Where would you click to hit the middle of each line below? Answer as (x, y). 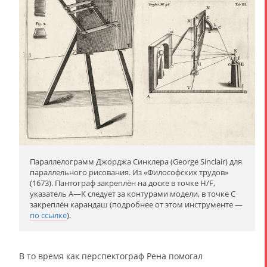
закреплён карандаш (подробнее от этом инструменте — (136, 205)
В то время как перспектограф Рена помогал (111, 256)
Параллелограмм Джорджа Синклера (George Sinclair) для (136, 162)
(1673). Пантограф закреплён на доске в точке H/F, (122, 183)
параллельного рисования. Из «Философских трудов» (129, 173)
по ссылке (48, 215)
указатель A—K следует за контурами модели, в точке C (133, 194)
